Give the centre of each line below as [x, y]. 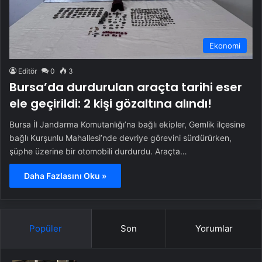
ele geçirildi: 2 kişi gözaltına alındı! [111, 104]
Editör [27, 71]
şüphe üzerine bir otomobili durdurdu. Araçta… [98, 151]
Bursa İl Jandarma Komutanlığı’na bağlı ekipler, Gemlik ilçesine [127, 124]
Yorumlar [214, 228]
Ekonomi [225, 46]
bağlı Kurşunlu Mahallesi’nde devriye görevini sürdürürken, [120, 138]
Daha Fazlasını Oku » [65, 176]
